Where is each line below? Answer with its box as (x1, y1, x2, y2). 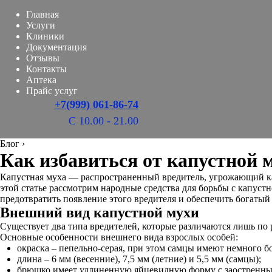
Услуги (26, 20, 55, 30)
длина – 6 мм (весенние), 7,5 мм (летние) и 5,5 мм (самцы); (17, 254, 261, 264)
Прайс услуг (26, 86, 78, 96)
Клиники (26, 31, 64, 41)
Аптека (26, 75, 56, 85)
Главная (26, 9, 59, 19)
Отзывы (26, 53, 59, 63)
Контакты (26, 64, 67, 74)
